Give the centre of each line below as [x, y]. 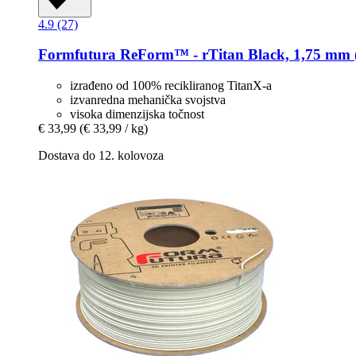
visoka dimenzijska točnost [137, 114]
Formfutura [77, 55]
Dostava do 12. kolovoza [101, 155]
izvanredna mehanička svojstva [148, 99]
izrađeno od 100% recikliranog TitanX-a [171, 85]
